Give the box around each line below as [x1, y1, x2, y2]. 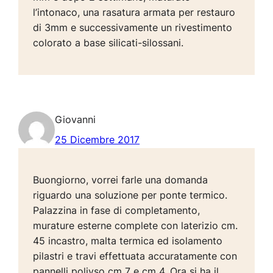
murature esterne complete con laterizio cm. [33, 219, 238, 232]
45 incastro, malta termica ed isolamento [33, 235, 223, 247]
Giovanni [55, 113, 96, 126]
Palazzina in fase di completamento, [33, 204, 200, 217]
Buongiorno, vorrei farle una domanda [33, 174, 208, 186]
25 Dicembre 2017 [55, 133, 140, 146]
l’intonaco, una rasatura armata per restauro [33, 6, 236, 19]
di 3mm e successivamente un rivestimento [33, 21, 233, 34]
